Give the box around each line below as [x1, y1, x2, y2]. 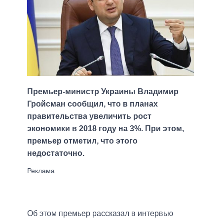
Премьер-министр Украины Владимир [27, 87, 179, 96]
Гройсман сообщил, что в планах [27, 100, 158, 109]
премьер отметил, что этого [27, 137, 138, 146]
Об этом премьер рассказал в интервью [27, 209, 173, 218]
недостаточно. [27, 149, 84, 158]
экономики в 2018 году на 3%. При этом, [27, 124, 184, 133]
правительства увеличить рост [27, 112, 151, 121]
